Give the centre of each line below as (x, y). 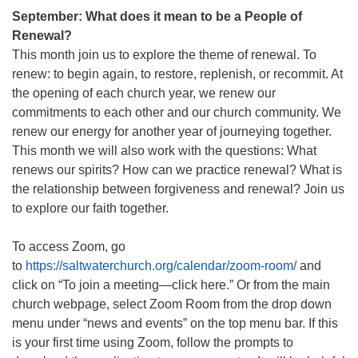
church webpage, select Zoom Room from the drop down (172, 304)
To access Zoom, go (69, 247)
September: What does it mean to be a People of (157, 16)
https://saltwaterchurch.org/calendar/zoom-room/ (161, 266)
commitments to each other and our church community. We (177, 112)
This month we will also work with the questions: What (164, 151)
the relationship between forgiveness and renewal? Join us (178, 189)
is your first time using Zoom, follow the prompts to (153, 342)
